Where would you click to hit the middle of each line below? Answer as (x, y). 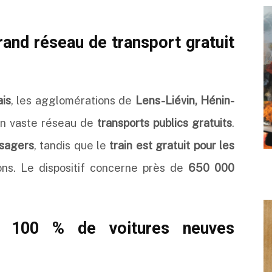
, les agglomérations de (73, 100)
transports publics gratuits (165, 123)
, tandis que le (72, 145)
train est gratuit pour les (172, 145)
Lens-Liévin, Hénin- (185, 100)
